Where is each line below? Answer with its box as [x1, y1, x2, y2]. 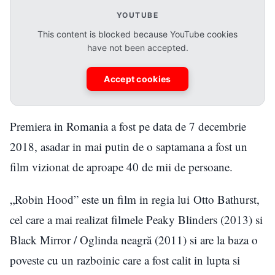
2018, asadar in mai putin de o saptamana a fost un [10, 139, 247, 155]
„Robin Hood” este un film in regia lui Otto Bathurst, [10, 192, 260, 207]
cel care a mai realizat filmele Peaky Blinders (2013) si [10, 212, 263, 228]
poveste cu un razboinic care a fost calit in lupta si [10, 252, 240, 268]
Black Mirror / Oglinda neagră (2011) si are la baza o [10, 232, 258, 248]
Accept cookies [104, 74, 171, 85]
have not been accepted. [87, 42, 188, 53]
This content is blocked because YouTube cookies [37, 29, 238, 40]
